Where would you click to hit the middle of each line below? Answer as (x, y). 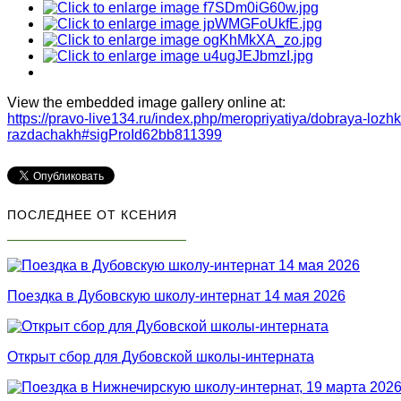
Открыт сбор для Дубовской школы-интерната (161, 357)
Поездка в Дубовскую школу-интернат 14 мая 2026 (176, 296)
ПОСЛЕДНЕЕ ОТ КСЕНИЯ (92, 215)
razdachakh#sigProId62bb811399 (115, 135)
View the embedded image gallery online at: (146, 103)
